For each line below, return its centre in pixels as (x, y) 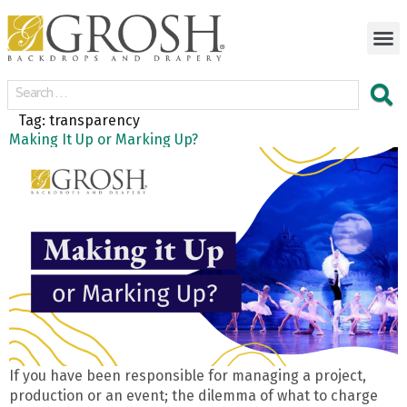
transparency (94, 121)
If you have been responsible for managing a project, (188, 375)
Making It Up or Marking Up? (104, 140)
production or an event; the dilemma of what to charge (194, 395)
